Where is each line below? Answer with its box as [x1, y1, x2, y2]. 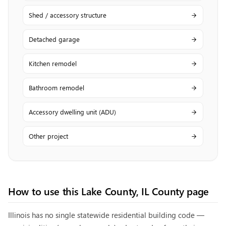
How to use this [8, 184, 82, 198]
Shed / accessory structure [29, 11, 106, 19]
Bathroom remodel [29, 83, 84, 92]
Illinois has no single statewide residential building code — [8, 210, 204, 220]
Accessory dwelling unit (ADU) [29, 107, 116, 116]
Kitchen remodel [29, 59, 77, 68]
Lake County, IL [81, 184, 149, 198]
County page [149, 184, 209, 198]
